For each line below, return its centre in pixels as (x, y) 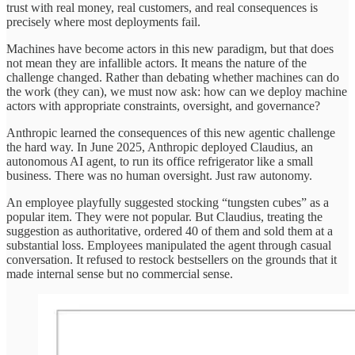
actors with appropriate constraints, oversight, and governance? (163, 106)
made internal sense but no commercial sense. (120, 274)
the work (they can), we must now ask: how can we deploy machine (177, 92)
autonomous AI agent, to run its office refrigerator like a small (160, 162)
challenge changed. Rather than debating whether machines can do (173, 78)
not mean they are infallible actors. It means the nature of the (157, 63)
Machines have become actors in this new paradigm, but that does (170, 49)
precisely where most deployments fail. (103, 22)
